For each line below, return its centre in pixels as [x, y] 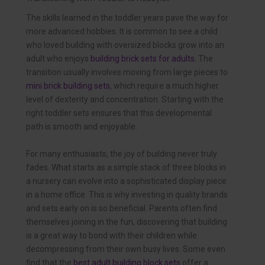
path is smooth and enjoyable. [82, 127]
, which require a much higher [164, 86]
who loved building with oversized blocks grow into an [125, 45]
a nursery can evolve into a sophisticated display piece [126, 181]
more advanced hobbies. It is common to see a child [122, 32]
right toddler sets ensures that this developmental [119, 113]
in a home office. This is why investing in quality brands [127, 194]
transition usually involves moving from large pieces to [127, 72]
